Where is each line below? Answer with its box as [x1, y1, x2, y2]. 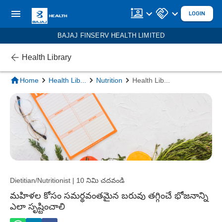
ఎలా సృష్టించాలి [10, 201, 65, 212]
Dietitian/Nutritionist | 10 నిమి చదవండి [10, 176, 124, 184]
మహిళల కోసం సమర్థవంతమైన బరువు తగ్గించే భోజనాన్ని [10, 190, 208, 201]
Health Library [22, 53, 71, 61]
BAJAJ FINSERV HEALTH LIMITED [57, 32, 165, 39]
